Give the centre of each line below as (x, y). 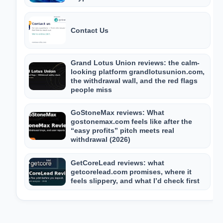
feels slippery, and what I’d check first (135, 181)
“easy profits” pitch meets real (122, 130)
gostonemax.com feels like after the (131, 121)
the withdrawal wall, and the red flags (134, 81)
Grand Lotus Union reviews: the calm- (135, 63)
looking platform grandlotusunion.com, (138, 72)
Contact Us (90, 30)
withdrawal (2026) (101, 139)
